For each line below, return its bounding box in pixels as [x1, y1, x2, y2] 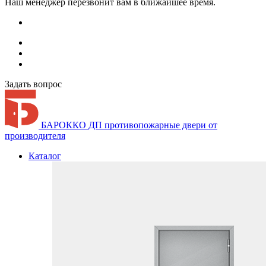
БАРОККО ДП [41, 120, 102, 130]
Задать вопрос [5, 79, 62, 89]
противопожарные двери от [104, 120, 217, 130]
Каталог [28, 151, 61, 161]
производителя [5, 131, 65, 141]
